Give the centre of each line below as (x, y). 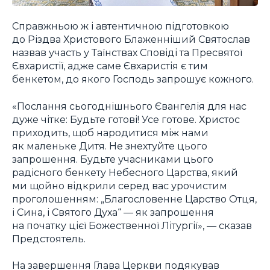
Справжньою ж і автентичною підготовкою (121, 26)
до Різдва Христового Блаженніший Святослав (131, 39)
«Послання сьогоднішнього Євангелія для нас (129, 106)
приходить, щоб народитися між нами (110, 132)
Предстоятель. (49, 238)
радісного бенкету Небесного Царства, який (125, 172)
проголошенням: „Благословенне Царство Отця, (134, 199)
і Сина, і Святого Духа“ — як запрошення (113, 212)
